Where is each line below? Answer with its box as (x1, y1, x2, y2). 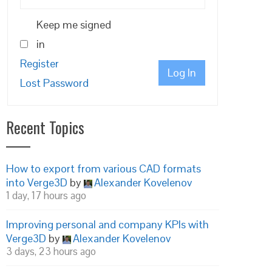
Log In (168, 66, 196, 80)
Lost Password (20, 76, 89, 90)
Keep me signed (36, 18, 111, 32)
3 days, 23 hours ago (6, 245, 96, 258)
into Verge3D (6, 175, 67, 189)
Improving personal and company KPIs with (6, 217, 209, 231)
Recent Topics (6, 116, 84, 138)
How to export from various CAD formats (6, 161, 201, 175)
